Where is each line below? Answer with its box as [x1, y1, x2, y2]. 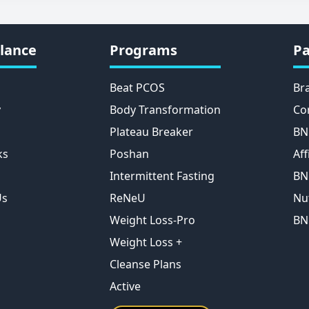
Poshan [109, 146, 149, 161]
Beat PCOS [109, 79, 165, 95]
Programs [109, 40, 177, 59]
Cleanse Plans [109, 256, 181, 272]
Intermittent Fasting [109, 168, 215, 183]
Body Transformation [109, 101, 221, 117]
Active [109, 278, 141, 294]
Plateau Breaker [109, 123, 193, 139]
